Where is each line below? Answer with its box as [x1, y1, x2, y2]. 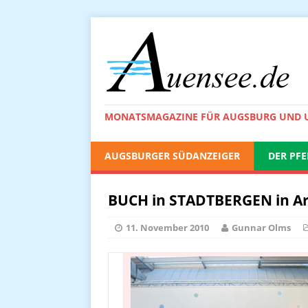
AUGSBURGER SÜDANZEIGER [104, 149, 240, 162]
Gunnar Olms [232, 221, 291, 234]
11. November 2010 [126, 221, 209, 234]
